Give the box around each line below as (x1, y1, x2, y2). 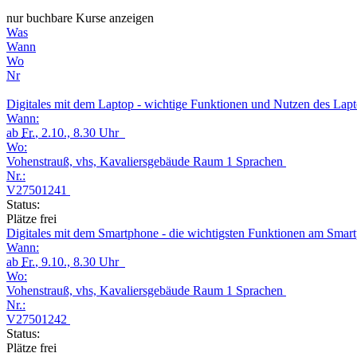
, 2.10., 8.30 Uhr (35, 125, 125, 139)
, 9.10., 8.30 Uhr (35, 254, 125, 269)
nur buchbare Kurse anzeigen (6, 10, 154, 25)
